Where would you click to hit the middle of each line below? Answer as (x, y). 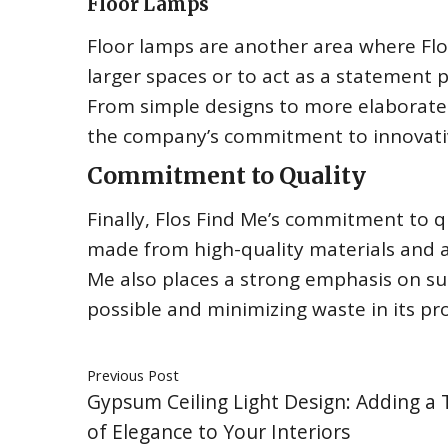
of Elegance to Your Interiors (218, 431)
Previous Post (133, 375)
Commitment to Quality (226, 175)
